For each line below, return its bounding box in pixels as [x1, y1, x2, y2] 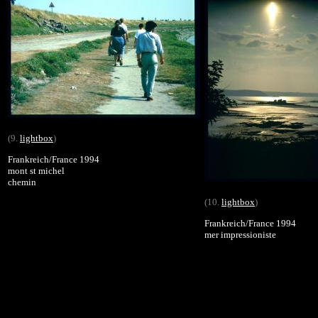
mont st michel [8, 165, 65, 176]
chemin [8, 176, 36, 187]
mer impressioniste [204, 229, 276, 240]
